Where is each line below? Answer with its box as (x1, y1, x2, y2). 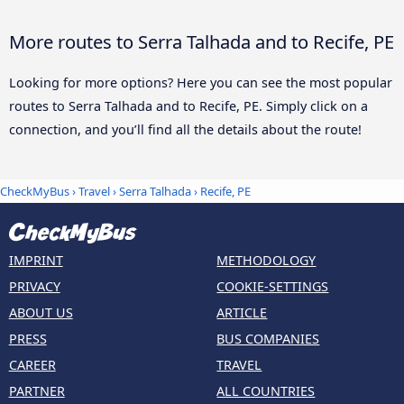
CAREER (8, 356, 56, 374)
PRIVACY (8, 278, 60, 296)
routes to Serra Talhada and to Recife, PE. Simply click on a (9, 96, 368, 115)
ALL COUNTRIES (216, 382, 316, 400)
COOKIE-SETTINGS (216, 278, 329, 296)
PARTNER (8, 382, 65, 400)
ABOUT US (8, 304, 73, 322)
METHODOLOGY (216, 252, 317, 270)
